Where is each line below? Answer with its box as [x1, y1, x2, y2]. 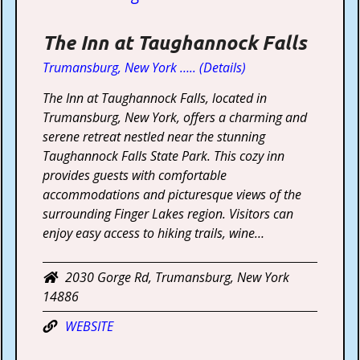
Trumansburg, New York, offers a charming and [43, 108, 308, 126]
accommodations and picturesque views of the [43, 185, 302, 203]
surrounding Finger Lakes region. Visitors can [43, 204, 294, 223]
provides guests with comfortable [43, 166, 227, 184]
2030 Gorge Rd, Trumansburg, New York [65, 268, 290, 286]
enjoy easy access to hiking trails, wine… [43, 223, 265, 242]
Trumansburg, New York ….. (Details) [43, 58, 247, 76]
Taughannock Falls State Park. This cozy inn [43, 146, 285, 165]
